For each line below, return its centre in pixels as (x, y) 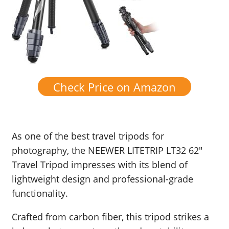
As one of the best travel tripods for (88, 136)
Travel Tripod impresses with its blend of (100, 165)
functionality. (40, 193)
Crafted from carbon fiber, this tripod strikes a (110, 217)
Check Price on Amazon (114, 87)
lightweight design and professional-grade (102, 179)
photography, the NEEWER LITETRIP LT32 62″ (107, 151)
